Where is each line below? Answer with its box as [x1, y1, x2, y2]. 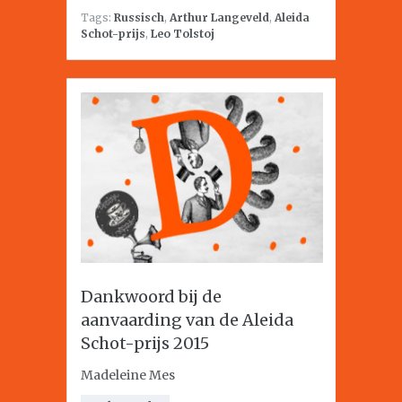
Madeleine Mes [81, 367, 175, 383]
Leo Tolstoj [151, 27, 214, 40]
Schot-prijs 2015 [81, 333, 209, 354]
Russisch [114, 11, 164, 24]
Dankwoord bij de [81, 286, 222, 307]
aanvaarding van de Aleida [81, 310, 293, 330]
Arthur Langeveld [170, 11, 269, 24]
